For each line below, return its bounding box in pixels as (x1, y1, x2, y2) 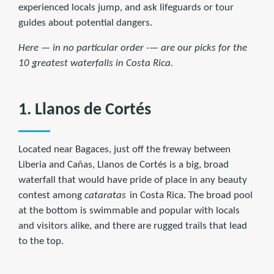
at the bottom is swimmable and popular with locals (18, 206, 240, 217)
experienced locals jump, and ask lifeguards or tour (18, 2, 234, 13)
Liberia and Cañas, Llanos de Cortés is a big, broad (18, 160, 229, 171)
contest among (18, 190, 84, 201)
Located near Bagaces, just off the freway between (18, 144, 231, 155)
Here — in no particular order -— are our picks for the (18, 43, 247, 54)
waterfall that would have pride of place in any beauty (18, 175, 247, 186)
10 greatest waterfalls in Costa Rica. (18, 58, 173, 69)
